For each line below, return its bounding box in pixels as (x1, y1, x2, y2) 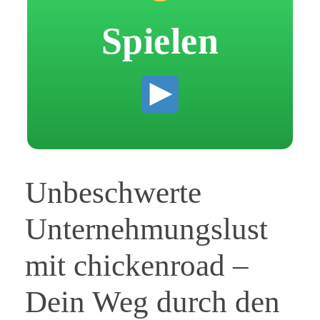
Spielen (101, 20, 219, 61)
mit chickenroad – (25, 248, 249, 282)
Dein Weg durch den (25, 284, 280, 319)
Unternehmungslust (25, 211, 268, 246)
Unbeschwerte (25, 175, 201, 209)
